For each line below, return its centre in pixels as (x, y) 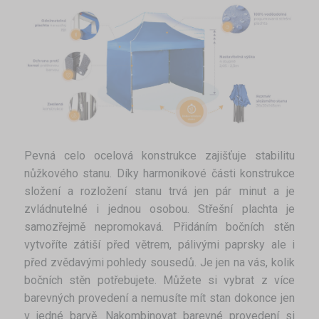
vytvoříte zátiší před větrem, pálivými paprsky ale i (159, 244)
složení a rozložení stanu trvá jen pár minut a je (159, 191)
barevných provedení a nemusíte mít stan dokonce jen (159, 298)
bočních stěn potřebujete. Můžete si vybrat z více (159, 280)
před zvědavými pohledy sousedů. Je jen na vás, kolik (159, 262)
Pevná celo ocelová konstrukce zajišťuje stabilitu (159, 155)
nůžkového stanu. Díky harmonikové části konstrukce (159, 173)
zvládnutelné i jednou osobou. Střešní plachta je (159, 209)
